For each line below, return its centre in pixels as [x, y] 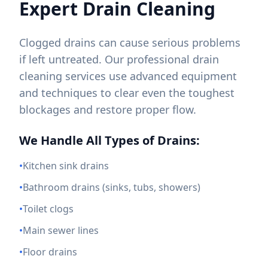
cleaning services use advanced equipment [128, 76]
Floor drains [50, 252]
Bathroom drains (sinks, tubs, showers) [112, 187]
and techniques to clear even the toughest [127, 93]
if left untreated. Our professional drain [119, 59]
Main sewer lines [61, 230]
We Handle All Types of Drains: [109, 140]
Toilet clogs [48, 209]
